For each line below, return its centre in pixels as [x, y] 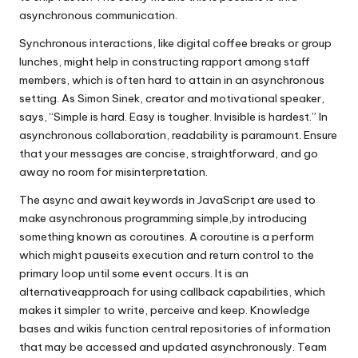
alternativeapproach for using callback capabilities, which [172, 292]
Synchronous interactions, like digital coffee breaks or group [175, 43]
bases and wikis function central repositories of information [175, 328]
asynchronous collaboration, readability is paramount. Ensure [178, 135]
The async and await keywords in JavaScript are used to [167, 200]
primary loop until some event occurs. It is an [134, 273]
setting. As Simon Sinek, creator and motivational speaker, [172, 98]
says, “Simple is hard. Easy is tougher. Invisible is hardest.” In [173, 117]
